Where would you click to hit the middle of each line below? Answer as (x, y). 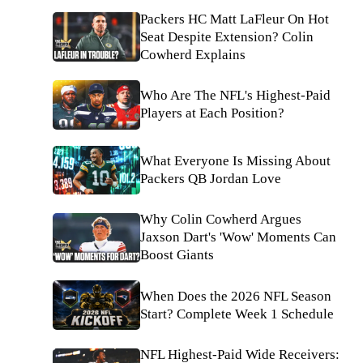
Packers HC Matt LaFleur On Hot (235, 19)
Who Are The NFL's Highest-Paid (235, 96)
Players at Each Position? (212, 113)
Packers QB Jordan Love (211, 179)
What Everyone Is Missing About (235, 161)
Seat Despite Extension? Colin (227, 36)
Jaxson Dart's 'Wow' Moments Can (238, 237)
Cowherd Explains (193, 54)
